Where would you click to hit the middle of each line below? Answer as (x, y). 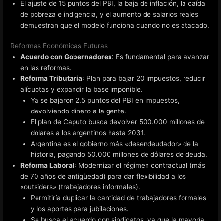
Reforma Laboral (48, 166)
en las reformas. (46, 68)
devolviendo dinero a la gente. (78, 111)
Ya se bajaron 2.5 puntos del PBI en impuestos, (105, 100)
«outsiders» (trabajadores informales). (80, 187)
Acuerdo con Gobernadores (66, 57)
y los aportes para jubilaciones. (79, 209)
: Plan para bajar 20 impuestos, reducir (144, 79)
